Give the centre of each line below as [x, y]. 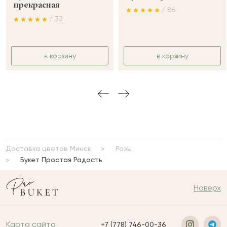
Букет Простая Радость [61, 160]
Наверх [207, 188]
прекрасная [37, 6]
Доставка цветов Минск [48, 149]
